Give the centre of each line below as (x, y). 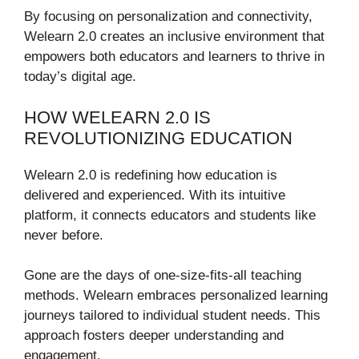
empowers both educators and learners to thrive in (174, 57)
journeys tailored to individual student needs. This (172, 316)
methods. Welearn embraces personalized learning (176, 296)
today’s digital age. (80, 77)
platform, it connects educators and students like (170, 215)
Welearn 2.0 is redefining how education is (151, 175)
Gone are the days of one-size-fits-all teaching (163, 276)
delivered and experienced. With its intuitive (155, 195)
